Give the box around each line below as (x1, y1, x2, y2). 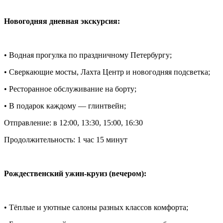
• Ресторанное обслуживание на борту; (4, 84, 136, 93)
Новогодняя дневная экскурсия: (4, 16, 120, 25)
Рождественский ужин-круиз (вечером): (4, 169, 146, 178)
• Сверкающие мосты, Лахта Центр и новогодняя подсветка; (4, 67, 210, 76)
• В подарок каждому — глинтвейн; (4, 101, 126, 110)
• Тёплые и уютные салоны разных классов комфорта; (4, 203, 188, 212)
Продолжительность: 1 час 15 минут (4, 135, 127, 144)
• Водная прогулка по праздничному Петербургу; (4, 50, 172, 59)
